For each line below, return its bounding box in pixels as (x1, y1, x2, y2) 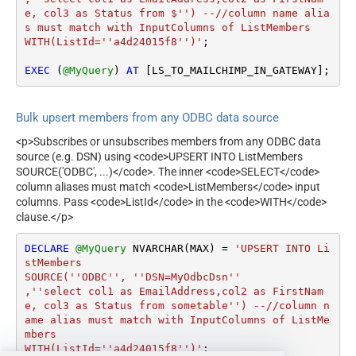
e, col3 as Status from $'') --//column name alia (24, 7, 330, 20)
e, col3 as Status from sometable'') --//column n (24, 299, 330, 311)
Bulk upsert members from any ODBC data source (16, 110, 279, 125)
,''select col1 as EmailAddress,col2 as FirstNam (24, 284, 323, 297)
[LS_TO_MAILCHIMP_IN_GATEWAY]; (138, 64, 330, 77)
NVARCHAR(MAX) (126, 242, 222, 254)
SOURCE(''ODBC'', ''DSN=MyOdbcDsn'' (24, 270, 241, 283)
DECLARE (24, 242, 69, 254)
